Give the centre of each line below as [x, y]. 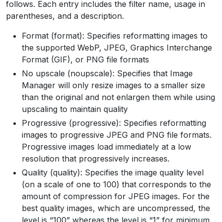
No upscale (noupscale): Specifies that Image [107, 73]
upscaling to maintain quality [75, 109]
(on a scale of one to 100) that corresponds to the [116, 184]
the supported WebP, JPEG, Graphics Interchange [117, 47]
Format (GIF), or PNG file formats [85, 59]
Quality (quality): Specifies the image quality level [113, 172]
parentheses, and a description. [65, 16]
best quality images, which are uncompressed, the [116, 208]
